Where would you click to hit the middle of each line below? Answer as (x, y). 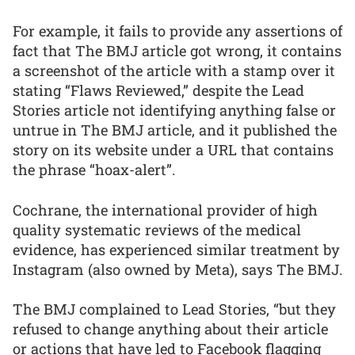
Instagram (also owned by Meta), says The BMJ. (177, 269)
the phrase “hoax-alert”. (94, 170)
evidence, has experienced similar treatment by (176, 249)
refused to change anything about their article (170, 329)
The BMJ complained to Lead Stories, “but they (174, 309)
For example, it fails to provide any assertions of (177, 31)
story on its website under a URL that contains (173, 150)
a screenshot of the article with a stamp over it (174, 71)
